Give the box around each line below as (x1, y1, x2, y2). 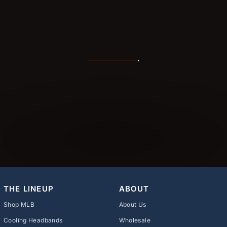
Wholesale (119, 216, 150, 224)
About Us (119, 201, 146, 209)
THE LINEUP (4, 184, 54, 194)
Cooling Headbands (4, 216, 63, 224)
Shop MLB (4, 201, 34, 209)
